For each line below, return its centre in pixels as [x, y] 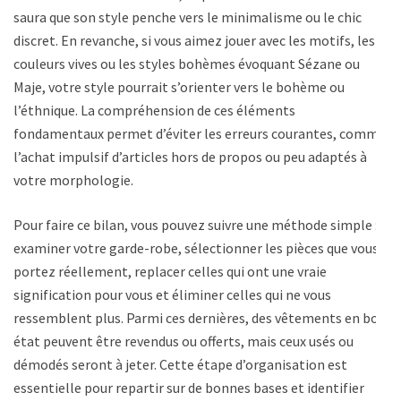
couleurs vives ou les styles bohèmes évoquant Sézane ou [187, 64]
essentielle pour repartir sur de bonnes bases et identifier [189, 388]
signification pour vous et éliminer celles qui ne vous [172, 295]
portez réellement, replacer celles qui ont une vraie [170, 272]
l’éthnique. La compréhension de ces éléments [154, 111]
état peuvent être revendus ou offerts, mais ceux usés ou [183, 341]
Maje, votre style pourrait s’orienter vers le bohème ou [179, 87]
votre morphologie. [73, 180]
